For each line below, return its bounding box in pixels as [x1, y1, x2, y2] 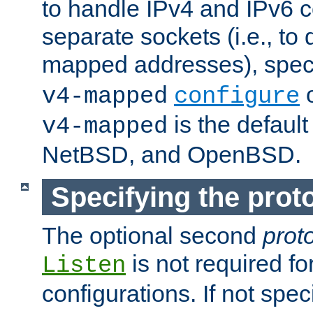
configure [174, 83, 300, 110]
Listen [42, 252, 126, 279]
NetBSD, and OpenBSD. [42, 141, 301, 168]
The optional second [42, 222, 263, 249]
